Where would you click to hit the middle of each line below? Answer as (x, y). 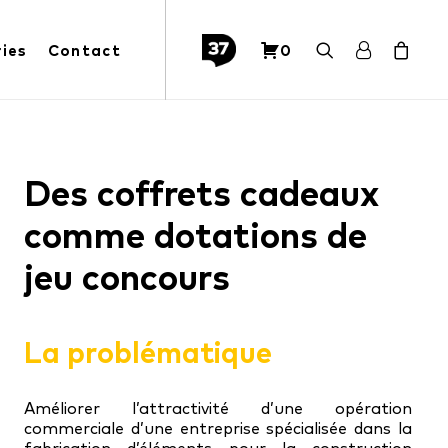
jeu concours (127, 277)
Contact (84, 50)
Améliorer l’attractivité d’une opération (218, 408)
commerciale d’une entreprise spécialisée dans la (218, 428)
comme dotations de (195, 235)
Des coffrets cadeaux (201, 193)
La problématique (148, 352)
